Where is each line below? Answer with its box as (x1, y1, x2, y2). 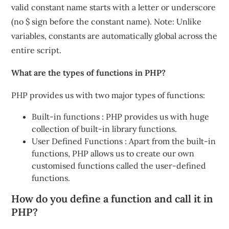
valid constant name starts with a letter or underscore (11, 2, 216, 12)
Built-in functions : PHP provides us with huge (32, 111, 210, 122)
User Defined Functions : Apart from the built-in (32, 136, 216, 146)
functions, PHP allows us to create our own (32, 148, 195, 158)
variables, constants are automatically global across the (11, 31, 218, 41)
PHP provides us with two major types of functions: (11, 90, 205, 100)
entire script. (11, 45, 62, 55)
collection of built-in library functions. (32, 124, 177, 134)
